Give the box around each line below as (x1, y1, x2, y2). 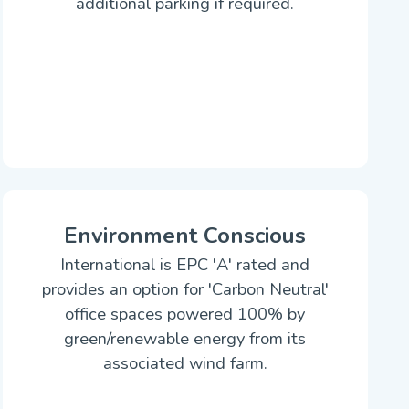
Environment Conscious (64, 221, 307, 250)
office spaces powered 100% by (65, 302, 306, 325)
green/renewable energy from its (64, 327, 307, 350)
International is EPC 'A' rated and (60, 253, 310, 276)
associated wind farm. (102, 351, 267, 374)
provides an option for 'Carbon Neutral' (41, 278, 329, 300)
